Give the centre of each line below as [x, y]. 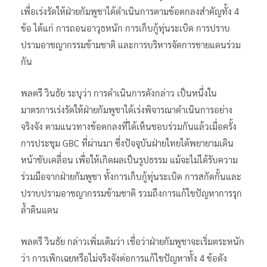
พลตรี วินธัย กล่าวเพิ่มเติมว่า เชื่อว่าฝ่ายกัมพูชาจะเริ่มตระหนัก [133, 241]
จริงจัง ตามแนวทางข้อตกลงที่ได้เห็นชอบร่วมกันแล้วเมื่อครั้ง [129, 126]
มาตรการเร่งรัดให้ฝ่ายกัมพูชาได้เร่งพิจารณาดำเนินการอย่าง [127, 109]
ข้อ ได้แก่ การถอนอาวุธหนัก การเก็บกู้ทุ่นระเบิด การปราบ [125, 27]
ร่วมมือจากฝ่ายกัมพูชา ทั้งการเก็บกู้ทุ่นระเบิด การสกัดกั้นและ [131, 176]
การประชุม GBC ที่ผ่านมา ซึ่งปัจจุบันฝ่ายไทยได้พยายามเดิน [127, 142]
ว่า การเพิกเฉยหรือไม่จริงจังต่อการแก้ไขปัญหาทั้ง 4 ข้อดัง [124, 257]
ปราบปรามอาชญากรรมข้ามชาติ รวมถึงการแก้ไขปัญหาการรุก [131, 193]
